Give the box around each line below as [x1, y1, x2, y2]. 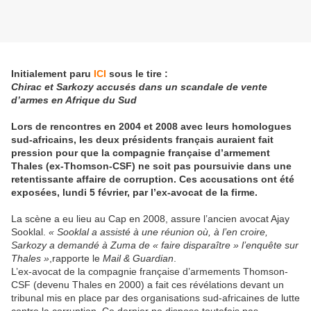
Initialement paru [11, 68, 94, 80]
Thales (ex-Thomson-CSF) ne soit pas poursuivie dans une [11, 160, 292, 172]
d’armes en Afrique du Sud [11, 94, 137, 106]
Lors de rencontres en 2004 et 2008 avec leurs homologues [11, 121, 292, 133]
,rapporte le [49, 253, 103, 264]
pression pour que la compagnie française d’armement [11, 147, 270, 159]
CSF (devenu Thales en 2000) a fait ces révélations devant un [11, 279, 284, 291]
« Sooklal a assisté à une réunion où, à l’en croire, [49, 226, 268, 238]
